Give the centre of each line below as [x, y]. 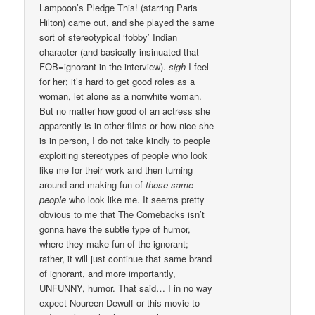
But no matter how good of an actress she [125, 111]
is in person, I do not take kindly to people [125, 141]
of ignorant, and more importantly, [108, 274]
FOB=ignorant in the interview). [104, 67]
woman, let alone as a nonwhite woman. [121, 96]
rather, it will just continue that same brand [126, 259]
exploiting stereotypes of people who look [124, 155]
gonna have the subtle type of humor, [115, 229]
